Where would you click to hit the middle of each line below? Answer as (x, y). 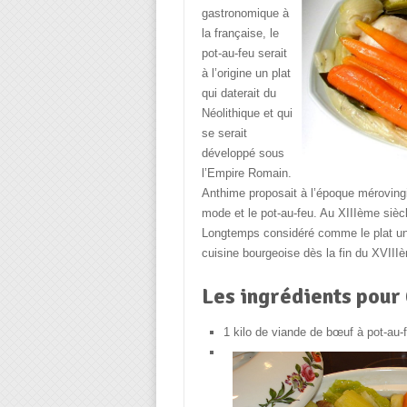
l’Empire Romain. (246, 173)
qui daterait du (238, 93)
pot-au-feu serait (244, 53)
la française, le (240, 33)
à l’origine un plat (246, 73)
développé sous (243, 153)
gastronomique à (245, 13)
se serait (224, 133)
